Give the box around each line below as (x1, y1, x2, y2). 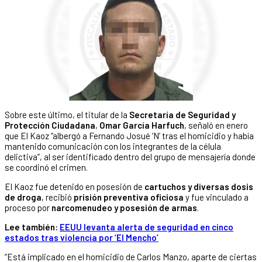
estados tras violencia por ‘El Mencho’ (5, 232, 158, 243)
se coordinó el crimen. (5, 161, 88, 173)
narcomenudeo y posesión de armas (51, 202, 197, 213)
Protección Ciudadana (5, 119, 95, 130)
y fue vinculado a (184, 191, 249, 202)
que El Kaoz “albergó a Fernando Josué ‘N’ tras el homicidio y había (5, 130, 254, 141)
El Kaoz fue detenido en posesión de (5, 181, 144, 192)
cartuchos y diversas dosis (144, 181, 253, 192)
